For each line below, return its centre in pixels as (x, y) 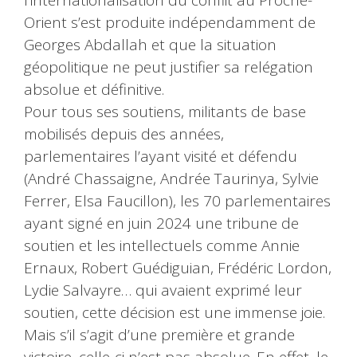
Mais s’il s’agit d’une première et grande (159, 335)
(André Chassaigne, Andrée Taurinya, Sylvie (171, 179)
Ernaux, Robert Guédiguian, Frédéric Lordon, (178, 268)
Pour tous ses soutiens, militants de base (165, 112)
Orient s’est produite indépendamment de (170, 23)
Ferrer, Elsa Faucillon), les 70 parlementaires (177, 201)
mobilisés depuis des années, (124, 134)
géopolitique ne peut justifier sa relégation (169, 67)
